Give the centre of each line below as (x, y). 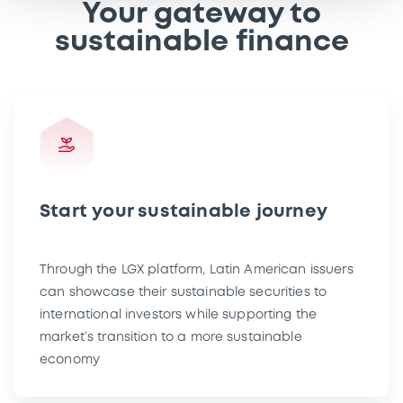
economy (71, 359)
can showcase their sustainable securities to (184, 292)
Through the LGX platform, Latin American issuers (197, 269)
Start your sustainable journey (184, 211)
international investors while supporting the (179, 314)
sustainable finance (201, 42)
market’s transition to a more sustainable (171, 337)
